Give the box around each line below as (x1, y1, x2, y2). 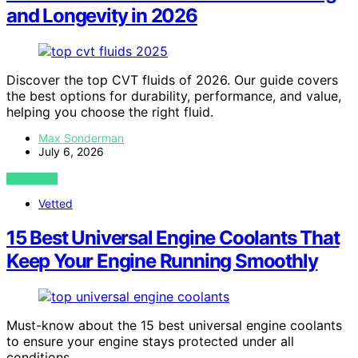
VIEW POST (6, 173, 58, 185)
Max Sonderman (38, 131, 124, 145)
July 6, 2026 (38, 145, 104, 159)
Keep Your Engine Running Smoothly (6, 249, 318, 273)
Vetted (38, 197, 73, 211)
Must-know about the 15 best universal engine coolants (6, 317, 342, 334)
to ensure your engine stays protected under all (6, 333, 294, 350)
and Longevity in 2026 (6, 4, 197, 28)
